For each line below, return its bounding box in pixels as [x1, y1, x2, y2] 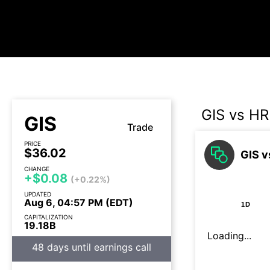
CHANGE [24, 165, 49, 172]
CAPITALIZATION [24, 213, 73, 221]
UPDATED [24, 190, 51, 198]
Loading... [207, 230, 251, 242]
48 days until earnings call [32, 241, 151, 253]
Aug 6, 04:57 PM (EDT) [24, 196, 133, 209]
